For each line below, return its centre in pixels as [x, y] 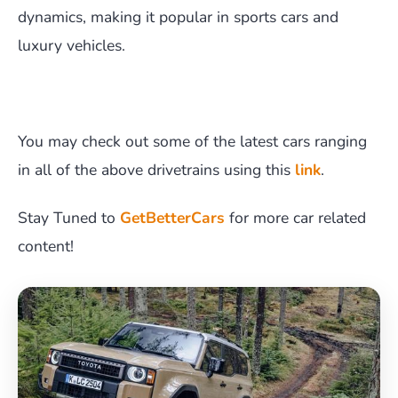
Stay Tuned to [69, 217]
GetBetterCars [172, 217]
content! [46, 246]
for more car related [295, 217]
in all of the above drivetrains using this [156, 169]
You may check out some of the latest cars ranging [192, 141]
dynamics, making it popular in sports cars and [178, 16]
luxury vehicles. [72, 45]
